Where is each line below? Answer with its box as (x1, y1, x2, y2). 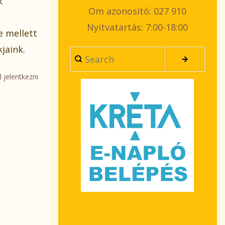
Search (70, 48, 99, 61)
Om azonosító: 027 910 (88, 5, 187, 17)
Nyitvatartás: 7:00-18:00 (87, 21, 188, 33)
